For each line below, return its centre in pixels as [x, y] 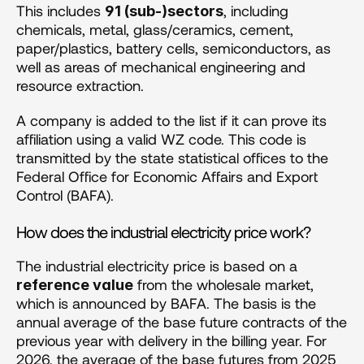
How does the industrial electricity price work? [163, 232]
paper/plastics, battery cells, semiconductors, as [173, 48]
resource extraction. [80, 85]
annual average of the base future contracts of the [182, 322]
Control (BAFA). [65, 195]
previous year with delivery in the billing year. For [171, 340]
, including [256, 11]
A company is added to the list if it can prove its [171, 120]
